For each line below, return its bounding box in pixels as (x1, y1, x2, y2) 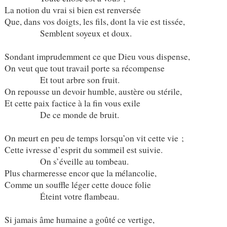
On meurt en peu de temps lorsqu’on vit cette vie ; (4, 132, 184, 144)
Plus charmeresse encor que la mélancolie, (4, 167, 157, 179)
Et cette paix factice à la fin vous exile (4, 97, 140, 109)
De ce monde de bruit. (4, 108, 119, 121)
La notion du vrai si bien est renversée (4, 4, 141, 16)
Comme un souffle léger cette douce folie (4, 178, 151, 191)
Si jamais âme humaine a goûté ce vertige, (4, 213, 155, 225)
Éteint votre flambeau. (4, 190, 119, 202)
